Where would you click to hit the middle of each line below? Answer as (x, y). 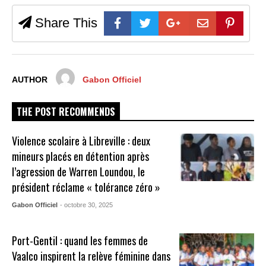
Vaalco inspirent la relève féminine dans (91, 256)
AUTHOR (30, 80)
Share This (64, 23)
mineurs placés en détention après (81, 156)
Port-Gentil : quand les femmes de (80, 240)
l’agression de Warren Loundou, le (79, 171)
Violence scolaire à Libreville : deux (81, 140)
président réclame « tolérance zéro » (86, 187)
